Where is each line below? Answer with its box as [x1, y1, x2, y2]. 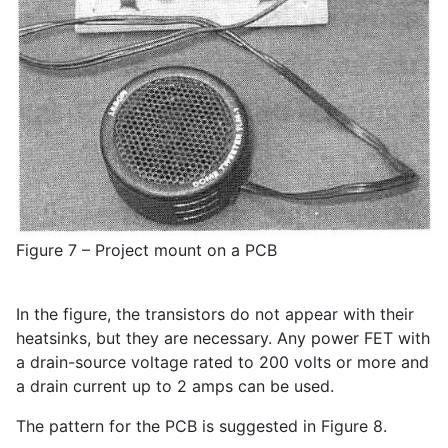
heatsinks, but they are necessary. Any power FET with [16, 328, 430, 348]
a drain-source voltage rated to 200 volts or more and [16, 352, 429, 372]
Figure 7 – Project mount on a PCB [16, 240, 277, 260]
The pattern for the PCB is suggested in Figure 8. [16, 416, 387, 436]
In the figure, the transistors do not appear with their [16, 304, 414, 324]
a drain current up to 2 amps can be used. [16, 376, 334, 396]
